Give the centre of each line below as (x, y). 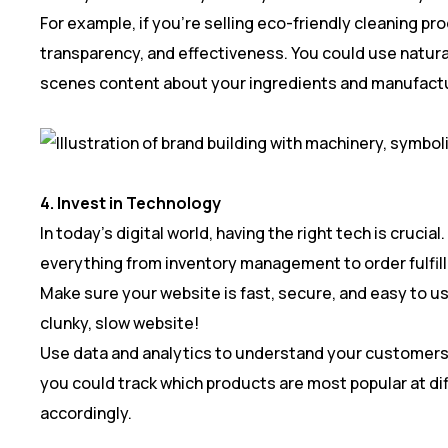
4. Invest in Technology (130, 202)
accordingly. (86, 412)
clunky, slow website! (119, 322)
